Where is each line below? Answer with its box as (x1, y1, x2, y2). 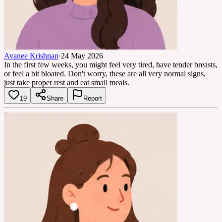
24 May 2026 (61, 51, 103, 60)
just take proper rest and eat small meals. (4, 78, 129, 87)
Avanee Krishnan (4, 51, 58, 60)
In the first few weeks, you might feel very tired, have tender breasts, (4, 60, 218, 69)
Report (83, 94, 102, 102)
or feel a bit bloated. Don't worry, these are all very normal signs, (4, 69, 206, 78)
